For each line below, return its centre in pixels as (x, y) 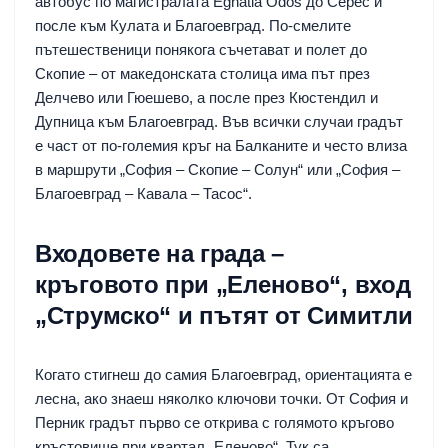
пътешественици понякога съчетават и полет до (201, 49)
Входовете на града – (159, 253)
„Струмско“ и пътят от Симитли (224, 315)
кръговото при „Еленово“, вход (223, 284)
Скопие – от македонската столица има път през (202, 73)
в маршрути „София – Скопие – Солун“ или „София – (217, 169)
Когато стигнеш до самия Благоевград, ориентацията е (223, 374)
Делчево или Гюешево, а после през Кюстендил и (206, 97)
